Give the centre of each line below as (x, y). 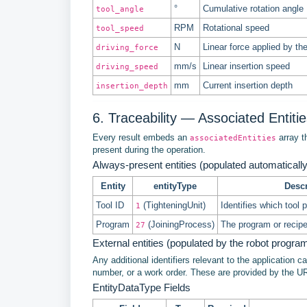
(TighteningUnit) (173, 205)
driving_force (127, 47)
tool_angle (120, 9)
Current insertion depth (248, 85)
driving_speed (127, 66)
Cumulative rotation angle (253, 8)
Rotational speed (236, 27)
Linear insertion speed (246, 66)
